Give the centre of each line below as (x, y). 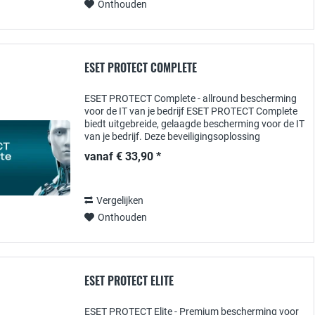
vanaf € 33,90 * (123, 156)
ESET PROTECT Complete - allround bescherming (191, 98)
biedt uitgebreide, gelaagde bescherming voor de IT (194, 124)
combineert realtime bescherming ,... (163, 149)
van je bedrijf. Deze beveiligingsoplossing (172, 136)
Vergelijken (120, 200)
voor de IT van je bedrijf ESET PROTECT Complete (191, 111)
